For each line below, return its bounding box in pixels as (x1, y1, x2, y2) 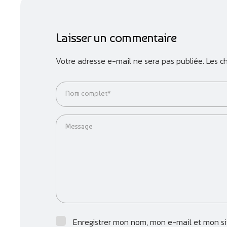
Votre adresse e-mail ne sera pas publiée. (56, 54, 204, 67)
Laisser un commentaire (56, 30, 177, 46)
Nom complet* (65, 89, 111, 97)
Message (65, 122, 93, 130)
